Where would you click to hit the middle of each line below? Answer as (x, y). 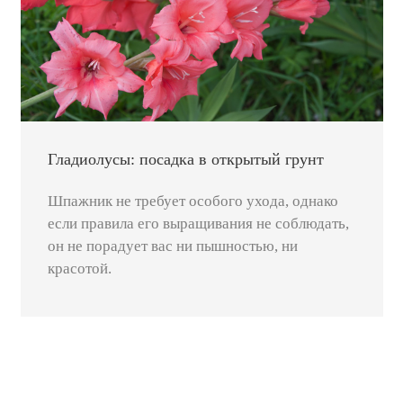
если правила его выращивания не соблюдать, (198, 224)
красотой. (79, 269)
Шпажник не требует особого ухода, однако (193, 201)
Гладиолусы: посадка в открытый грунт (185, 160)
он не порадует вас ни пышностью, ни (172, 246)
